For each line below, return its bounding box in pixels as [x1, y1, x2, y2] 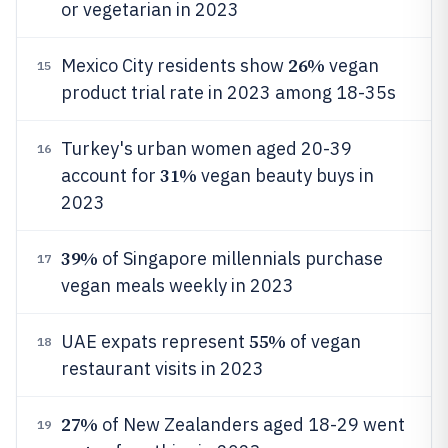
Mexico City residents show [61, 54, 288, 77]
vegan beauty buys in [196, 164, 374, 187]
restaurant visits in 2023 [61, 357, 264, 380]
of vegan [285, 330, 361, 353]
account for [61, 164, 160, 187]
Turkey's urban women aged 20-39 [61, 137, 352, 160]
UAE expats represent [61, 330, 249, 353]
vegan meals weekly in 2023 [61, 274, 294, 297]
